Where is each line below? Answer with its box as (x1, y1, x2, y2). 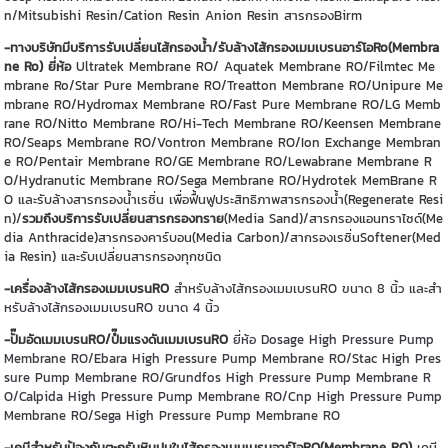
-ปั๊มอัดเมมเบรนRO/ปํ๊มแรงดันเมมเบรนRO (4, 330, 229, 350)
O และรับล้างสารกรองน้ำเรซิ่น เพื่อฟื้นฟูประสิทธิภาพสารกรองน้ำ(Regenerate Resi (4, 190, 444, 210)
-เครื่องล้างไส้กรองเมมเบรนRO (4, 279, 170, 299)
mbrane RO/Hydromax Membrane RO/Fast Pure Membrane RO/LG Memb (4, 95, 442, 115)
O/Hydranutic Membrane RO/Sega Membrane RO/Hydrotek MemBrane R (4, 171, 438, 191)
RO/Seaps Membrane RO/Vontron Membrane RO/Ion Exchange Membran (4, 133, 442, 153)
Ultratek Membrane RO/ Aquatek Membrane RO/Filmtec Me (76, 57, 436, 77)
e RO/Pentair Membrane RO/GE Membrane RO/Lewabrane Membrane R (4, 152, 433, 172)
